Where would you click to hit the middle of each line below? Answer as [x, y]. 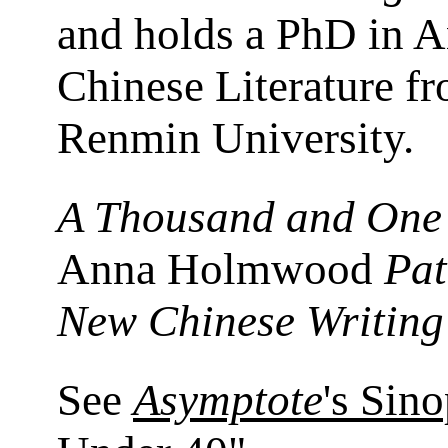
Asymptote [228, 400]
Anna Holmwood [220, 268]
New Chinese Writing [250, 320]
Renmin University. [235, 137]
